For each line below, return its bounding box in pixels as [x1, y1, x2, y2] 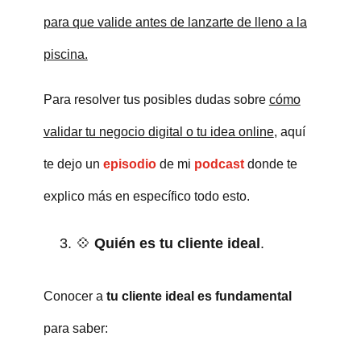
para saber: [43, 321, 108, 335]
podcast [193, 156, 244, 171]
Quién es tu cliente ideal [93, 234, 260, 251]
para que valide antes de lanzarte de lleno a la [43, 15, 307, 29]
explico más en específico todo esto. [43, 189, 250, 203]
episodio [102, 156, 156, 171]
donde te [243, 156, 297, 171]
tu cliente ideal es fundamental [106, 288, 292, 303]
